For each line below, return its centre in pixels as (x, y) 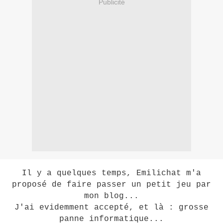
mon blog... (111, 196)
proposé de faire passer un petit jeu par (111, 185)
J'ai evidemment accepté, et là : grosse (111, 208)
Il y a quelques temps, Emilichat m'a (111, 173)
